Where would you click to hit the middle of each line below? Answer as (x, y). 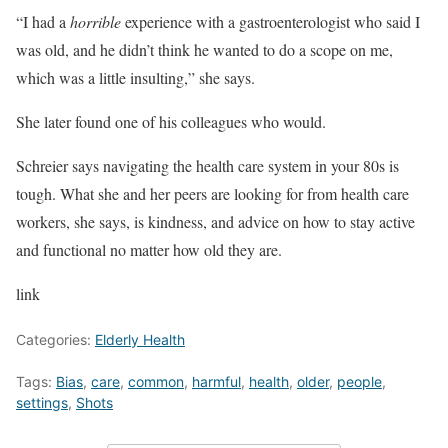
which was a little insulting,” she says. (135, 77)
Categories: (55, 339)
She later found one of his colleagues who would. (171, 121)
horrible (93, 21)
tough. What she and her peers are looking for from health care (212, 193)
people (359, 381)
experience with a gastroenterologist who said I (270, 21)
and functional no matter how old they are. (149, 249)
